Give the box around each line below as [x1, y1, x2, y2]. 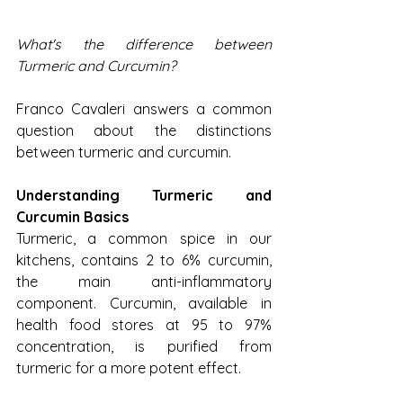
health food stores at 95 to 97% [16, 316, 272, 335]
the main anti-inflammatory [16, 273, 272, 291]
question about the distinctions [16, 121, 272, 140]
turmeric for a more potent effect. [16, 359, 241, 378]
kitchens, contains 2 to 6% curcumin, [16, 251, 272, 270]
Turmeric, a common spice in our [16, 229, 272, 248]
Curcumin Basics [16, 208, 129, 227]
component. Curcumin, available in [16, 294, 272, 313]
